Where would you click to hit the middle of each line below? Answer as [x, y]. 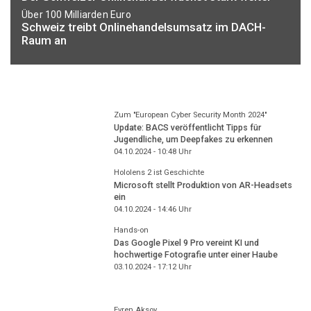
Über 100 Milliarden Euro [76, 15]
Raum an [44, 41]
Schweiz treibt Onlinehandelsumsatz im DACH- [144, 27]
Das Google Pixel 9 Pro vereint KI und [186, 243]
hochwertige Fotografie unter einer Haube [195, 255]
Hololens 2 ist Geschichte [159, 172]
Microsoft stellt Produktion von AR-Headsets [203, 185]
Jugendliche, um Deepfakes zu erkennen [193, 140]
